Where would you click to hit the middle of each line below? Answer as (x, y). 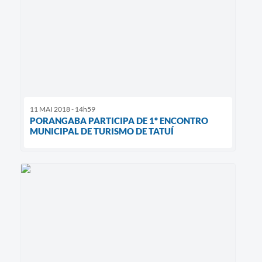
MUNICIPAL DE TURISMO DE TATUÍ (102, 131)
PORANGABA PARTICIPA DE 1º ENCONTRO (119, 121)
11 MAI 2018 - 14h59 (63, 109)
